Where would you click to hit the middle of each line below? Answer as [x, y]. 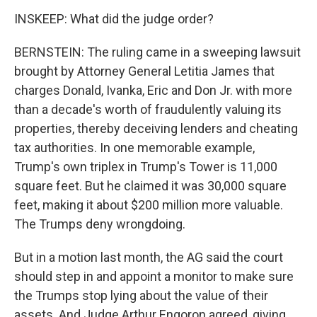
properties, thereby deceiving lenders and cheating [156, 128]
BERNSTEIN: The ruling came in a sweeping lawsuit [157, 52]
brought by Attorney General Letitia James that [144, 71]
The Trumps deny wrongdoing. [100, 224]
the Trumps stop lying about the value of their [141, 295]
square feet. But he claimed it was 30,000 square [150, 186]
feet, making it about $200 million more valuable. [149, 205]
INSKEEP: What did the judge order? [114, 19]
